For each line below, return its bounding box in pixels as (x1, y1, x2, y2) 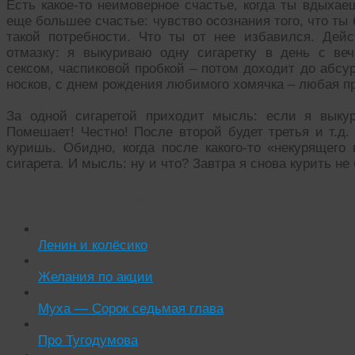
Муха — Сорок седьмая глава (38, 300, 223, 316)
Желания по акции (38, 269, 153, 284)
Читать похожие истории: (6, 187, 207, 205)
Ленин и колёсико (38, 237, 147, 253)
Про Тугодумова (38, 332, 138, 348)
